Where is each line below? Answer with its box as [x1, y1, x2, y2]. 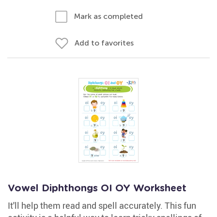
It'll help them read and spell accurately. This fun [8, 200, 196, 211]
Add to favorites [75, 38, 134, 47]
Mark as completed [74, 12, 143, 21]
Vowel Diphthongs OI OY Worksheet [8, 184, 186, 193]
